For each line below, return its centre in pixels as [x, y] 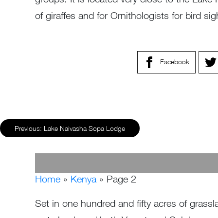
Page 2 [121, 179]
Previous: [28, 128]
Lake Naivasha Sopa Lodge [84, 128]
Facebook [175, 61]
